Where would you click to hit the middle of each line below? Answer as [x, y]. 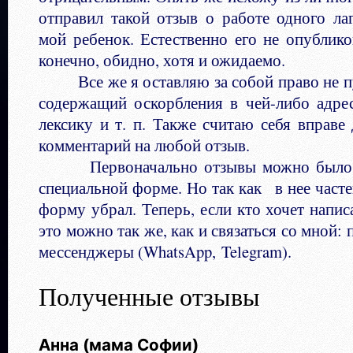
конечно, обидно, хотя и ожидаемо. [162, 60]
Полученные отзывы [149, 296]
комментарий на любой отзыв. [144, 145]
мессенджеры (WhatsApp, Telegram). [165, 251]
